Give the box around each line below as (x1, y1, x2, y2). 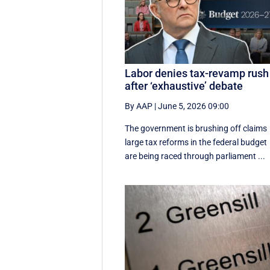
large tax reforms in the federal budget (125, 137, 268, 148)
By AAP (125, 101, 153, 111)
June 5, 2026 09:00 (158, 101, 230, 111)
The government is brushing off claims (125, 124, 268, 134)
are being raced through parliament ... (125, 151, 266, 162)
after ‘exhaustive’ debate (125, 80, 243, 93)
